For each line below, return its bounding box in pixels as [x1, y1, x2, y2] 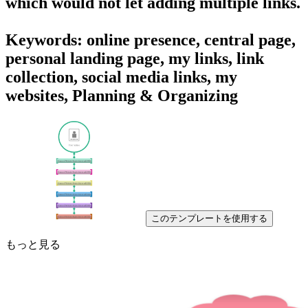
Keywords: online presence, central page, [5, 30, 296, 49]
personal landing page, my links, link [5, 49, 264, 67]
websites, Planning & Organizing [5, 86, 238, 104]
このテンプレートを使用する [151, 212, 267, 223]
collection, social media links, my [5, 67, 237, 86]
